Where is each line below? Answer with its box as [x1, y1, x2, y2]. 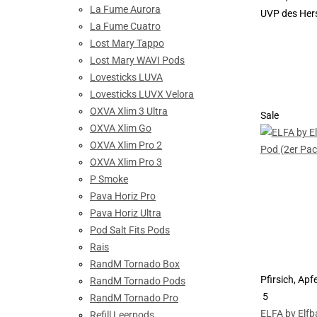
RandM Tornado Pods [90, 275, 185, 287]
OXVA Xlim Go [90, 122, 151, 134]
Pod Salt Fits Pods [90, 224, 170, 236]
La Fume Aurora [90, 4, 161, 16]
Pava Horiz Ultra [90, 207, 161, 219]
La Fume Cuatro [90, 21, 161, 33]
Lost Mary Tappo [90, 38, 164, 50]
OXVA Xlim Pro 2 [90, 139, 162, 151]
